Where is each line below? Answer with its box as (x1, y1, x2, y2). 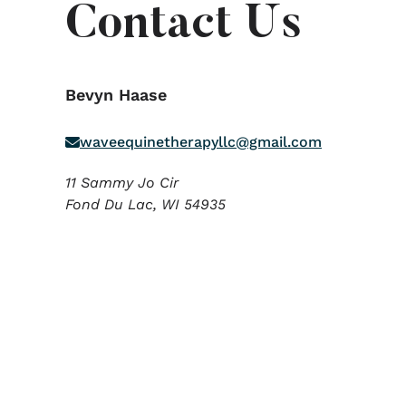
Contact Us (65, 3, 302, 50)
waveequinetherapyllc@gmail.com (80, 133, 322, 150)
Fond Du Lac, (65, 196, 161, 213)
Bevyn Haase (65, 85, 167, 104)
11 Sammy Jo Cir (65, 174, 179, 191)
